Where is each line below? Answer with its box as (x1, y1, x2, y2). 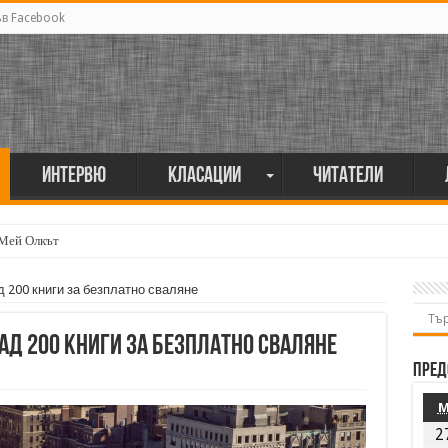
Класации (167, 165, 241, 188)
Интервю (41, 165, 106, 188)
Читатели (312, 165, 383, 188)
